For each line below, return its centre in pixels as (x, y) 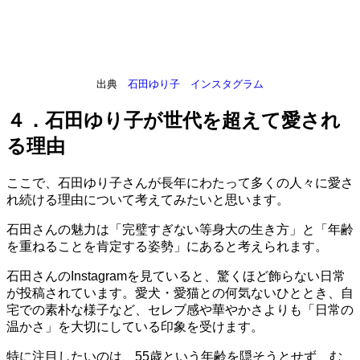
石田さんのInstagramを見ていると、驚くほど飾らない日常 (176, 276)
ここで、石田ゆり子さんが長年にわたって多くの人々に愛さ (180, 183)
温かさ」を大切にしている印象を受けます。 (135, 327)
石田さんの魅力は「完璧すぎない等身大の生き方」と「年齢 (180, 230)
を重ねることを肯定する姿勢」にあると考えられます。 (167, 247)
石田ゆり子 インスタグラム (196, 84)
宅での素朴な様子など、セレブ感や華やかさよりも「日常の (180, 310)
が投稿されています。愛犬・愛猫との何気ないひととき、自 (180, 293)
